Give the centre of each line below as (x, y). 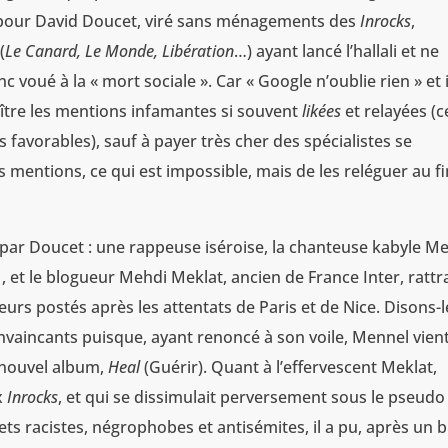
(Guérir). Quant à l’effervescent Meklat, (289, 367)
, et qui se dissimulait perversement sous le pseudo (252, 397)
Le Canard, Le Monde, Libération (120, 51)
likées (322, 111)
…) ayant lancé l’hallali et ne (337, 51)
